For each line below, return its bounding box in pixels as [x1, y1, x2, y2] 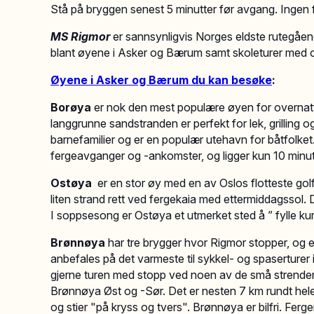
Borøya [50, 100, 91, 114]
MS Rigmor [50, 29, 110, 43]
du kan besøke [191, 73, 272, 87]
